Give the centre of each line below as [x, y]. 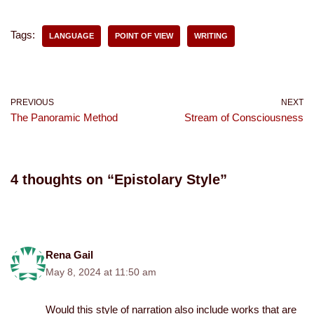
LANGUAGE [71, 36]
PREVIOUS [32, 102]
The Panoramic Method [64, 117]
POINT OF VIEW [144, 36]
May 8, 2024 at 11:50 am [101, 272]
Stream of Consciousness [244, 117]
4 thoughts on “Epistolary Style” [119, 179]
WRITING [211, 36]
